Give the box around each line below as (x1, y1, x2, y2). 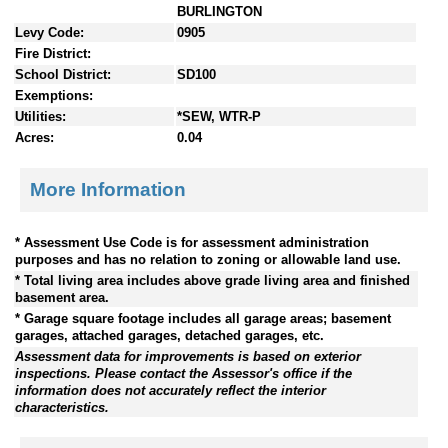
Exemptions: (15, 88, 93, 104)
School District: (15, 67, 111, 83)
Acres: (15, 130, 54, 146)
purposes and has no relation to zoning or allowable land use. (15, 251, 401, 267)
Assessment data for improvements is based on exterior (15, 348, 361, 364)
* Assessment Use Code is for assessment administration (15, 234, 369, 250)
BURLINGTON (177, 4, 262, 20)
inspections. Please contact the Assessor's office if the (15, 365, 352, 381)
